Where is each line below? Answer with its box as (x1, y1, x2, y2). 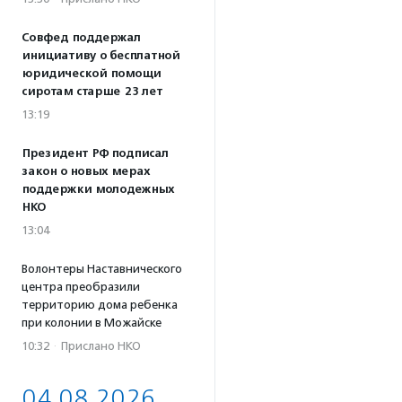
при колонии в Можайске (22, 316, 162, 329)
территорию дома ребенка (22, 298, 178, 311)
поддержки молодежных (22, 182, 174, 197)
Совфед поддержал (22, 31, 141, 45)
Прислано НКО (61, 339, 141, 353)
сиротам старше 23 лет (22, 84, 162, 99)
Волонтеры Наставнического (22, 262, 182, 275)
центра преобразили (22, 280, 140, 293)
